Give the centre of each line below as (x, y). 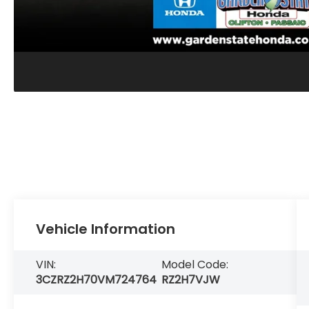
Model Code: (195, 264)
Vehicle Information (106, 229)
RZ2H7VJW (191, 279)
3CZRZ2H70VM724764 (97, 279)
